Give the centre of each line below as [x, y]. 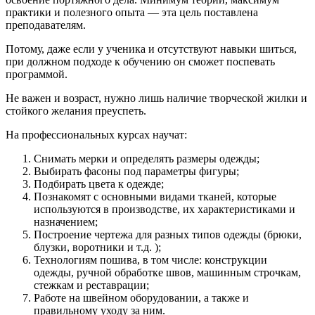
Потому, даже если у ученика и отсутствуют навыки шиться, [151, 49]
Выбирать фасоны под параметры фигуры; [136, 171]
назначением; [66, 221]
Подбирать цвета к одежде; [99, 184]
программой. [37, 74]
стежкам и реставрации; [91, 285]
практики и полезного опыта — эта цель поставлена [132, 12]
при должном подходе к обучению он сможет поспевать [140, 61]
